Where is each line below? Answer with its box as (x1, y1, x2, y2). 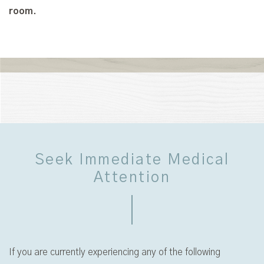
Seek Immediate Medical (34, 152, 230, 167)
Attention (93, 170, 171, 185)
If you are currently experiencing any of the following (9, 247, 220, 257)
